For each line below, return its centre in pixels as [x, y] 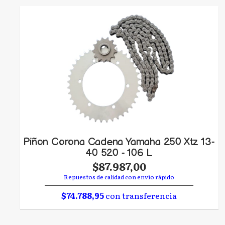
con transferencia [141, 195]
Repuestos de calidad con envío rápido [119, 177]
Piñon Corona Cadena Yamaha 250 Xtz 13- [119, 142]
